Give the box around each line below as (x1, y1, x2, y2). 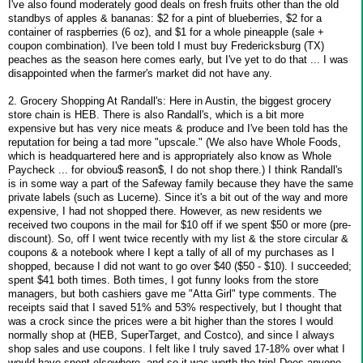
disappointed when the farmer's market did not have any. (8, 66, 272, 79)
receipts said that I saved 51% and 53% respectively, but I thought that (8, 301, 342, 314)
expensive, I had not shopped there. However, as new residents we (8, 204, 322, 217)
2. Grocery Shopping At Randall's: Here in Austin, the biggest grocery (8, 94, 331, 107)
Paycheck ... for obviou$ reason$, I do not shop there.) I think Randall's (8, 163, 343, 176)
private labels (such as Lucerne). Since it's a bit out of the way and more (8, 190, 348, 203)
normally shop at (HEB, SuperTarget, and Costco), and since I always (8, 328, 335, 341)
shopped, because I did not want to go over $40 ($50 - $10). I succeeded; (8, 259, 352, 272)
